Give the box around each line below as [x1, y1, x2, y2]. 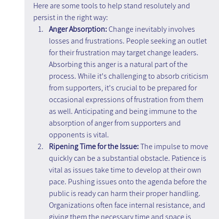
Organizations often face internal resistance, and [48, 200, 207, 211]
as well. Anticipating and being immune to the [48, 106, 198, 117]
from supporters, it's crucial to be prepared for [48, 83, 198, 93]
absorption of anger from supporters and [48, 118, 182, 129]
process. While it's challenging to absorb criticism [48, 71, 210, 82]
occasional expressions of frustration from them [48, 94, 205, 105]
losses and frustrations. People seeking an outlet [48, 36, 208, 46]
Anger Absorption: [48, 24, 107, 35]
